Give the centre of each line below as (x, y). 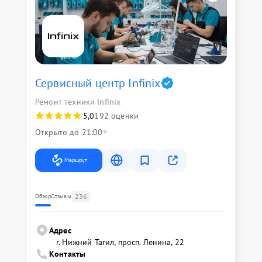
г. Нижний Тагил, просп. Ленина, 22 (120, 242)
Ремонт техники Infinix (78, 101)
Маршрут (76, 160)
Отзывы (61, 196)
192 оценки (116, 116)
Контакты (68, 254)
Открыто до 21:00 (69, 132)
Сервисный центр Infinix (98, 83)
